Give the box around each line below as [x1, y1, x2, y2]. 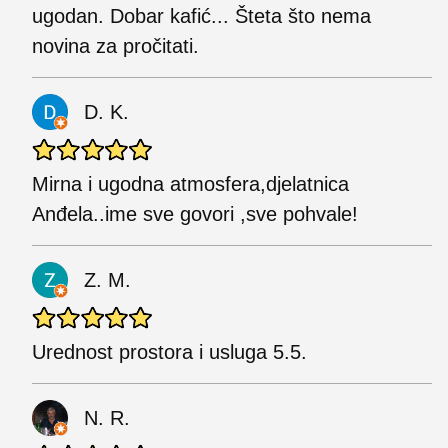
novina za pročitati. [32, 34, 199, 57]
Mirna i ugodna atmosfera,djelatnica [32, 172, 349, 195]
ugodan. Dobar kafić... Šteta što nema [32, 4, 371, 27]
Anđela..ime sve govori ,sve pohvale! [32, 202, 358, 225]
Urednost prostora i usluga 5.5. [32, 340, 307, 363]
